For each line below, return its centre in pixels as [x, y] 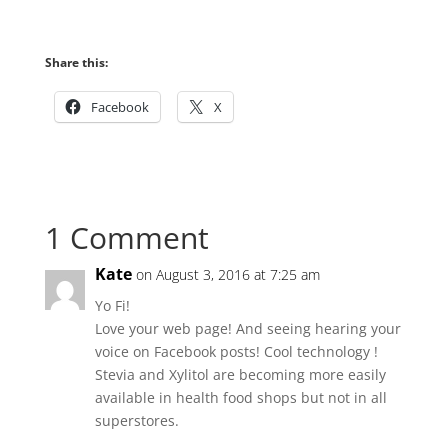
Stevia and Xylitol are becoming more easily [240, 374]
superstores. [136, 420]
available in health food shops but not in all [240, 397]
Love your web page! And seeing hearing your [247, 328]
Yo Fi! [112, 305]
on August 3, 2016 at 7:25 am [227, 274]
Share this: [76, 62]
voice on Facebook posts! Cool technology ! [236, 351]
